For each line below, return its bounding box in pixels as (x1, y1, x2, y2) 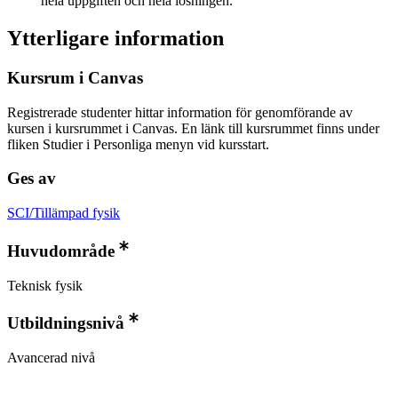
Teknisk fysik (7, 277, 83, 293)
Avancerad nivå (7, 350, 95, 366)
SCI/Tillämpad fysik (7, 204, 120, 220)
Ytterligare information (7, 26, 224, 50)
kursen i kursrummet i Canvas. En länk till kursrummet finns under (7, 120, 379, 136)
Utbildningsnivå (7, 314, 124, 333)
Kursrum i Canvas (7, 68, 143, 87)
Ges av (7, 169, 56, 188)
